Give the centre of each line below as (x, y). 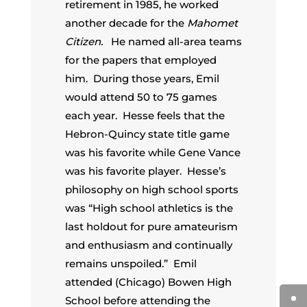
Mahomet (212, 23)
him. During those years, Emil (142, 78)
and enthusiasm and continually (148, 245)
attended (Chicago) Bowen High (148, 282)
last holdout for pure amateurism (151, 226)
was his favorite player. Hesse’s (145, 171)
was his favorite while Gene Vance (152, 152)
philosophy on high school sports (151, 189)
